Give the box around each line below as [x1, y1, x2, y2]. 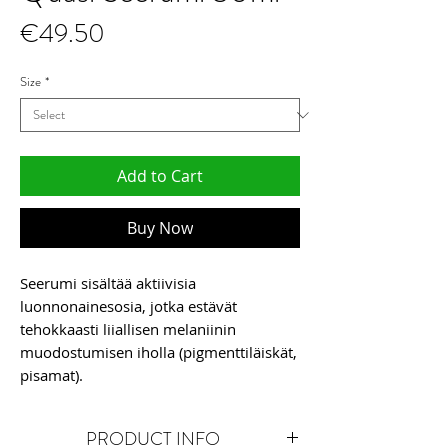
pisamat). [20, 365, 83, 385]
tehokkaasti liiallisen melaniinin [20, 319, 236, 339]
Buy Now [127, 217, 193, 239]
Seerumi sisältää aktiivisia [20, 273, 196, 293]
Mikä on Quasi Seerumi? [20, 411, 187, 431]
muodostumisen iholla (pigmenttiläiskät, [20, 342, 297, 362]
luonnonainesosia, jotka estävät [20, 296, 237, 316]
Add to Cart [117, 165, 203, 187]
